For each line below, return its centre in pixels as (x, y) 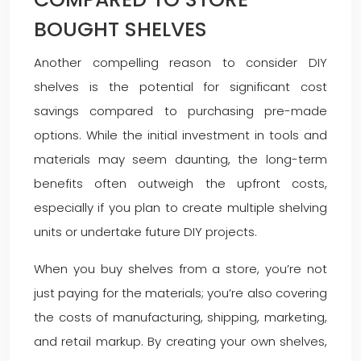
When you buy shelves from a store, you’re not (180, 269)
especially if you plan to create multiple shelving (180, 207)
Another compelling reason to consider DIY (180, 62)
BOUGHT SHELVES (120, 29)
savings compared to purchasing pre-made (180, 111)
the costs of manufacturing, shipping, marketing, (180, 317)
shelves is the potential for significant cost (180, 87)
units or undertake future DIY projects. (145, 232)
